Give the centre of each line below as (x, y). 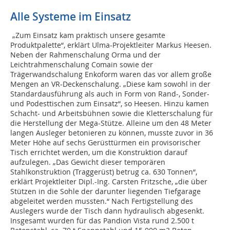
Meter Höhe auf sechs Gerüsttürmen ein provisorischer (106, 143)
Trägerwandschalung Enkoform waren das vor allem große (111, 74)
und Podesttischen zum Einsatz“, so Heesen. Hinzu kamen (110, 104)
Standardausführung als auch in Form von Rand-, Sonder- (110, 94)
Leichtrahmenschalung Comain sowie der (82, 65)
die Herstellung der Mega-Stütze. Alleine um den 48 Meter (111, 123)
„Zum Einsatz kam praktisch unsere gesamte (88, 35)
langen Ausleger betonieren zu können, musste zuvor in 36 (112, 133)
